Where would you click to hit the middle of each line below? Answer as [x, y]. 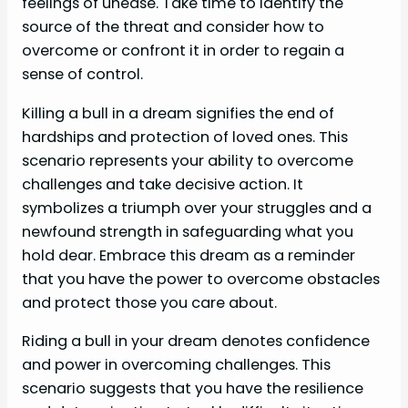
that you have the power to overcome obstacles [201, 279]
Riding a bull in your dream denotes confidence [196, 341]
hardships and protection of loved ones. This [185, 137]
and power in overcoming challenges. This [176, 364]
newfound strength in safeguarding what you [188, 231]
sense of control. [82, 75]
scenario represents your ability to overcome [188, 160]
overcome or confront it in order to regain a [183, 51]
